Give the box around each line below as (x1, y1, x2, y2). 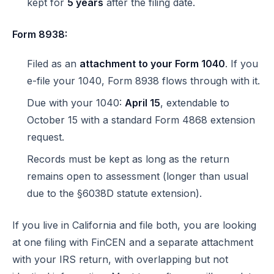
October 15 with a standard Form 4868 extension (27, 114, 255, 126)
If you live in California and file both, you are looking (12, 219, 256, 231)
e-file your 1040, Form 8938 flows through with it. (27, 75, 260, 87)
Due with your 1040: (27, 97, 125, 109)
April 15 (125, 97, 160, 109)
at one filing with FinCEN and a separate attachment (12, 236, 253, 248)
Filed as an (27, 57, 80, 70)
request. (27, 131, 64, 143)
